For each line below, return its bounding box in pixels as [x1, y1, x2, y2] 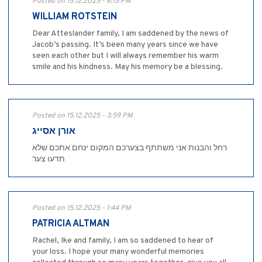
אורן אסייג [32, 125, 75, 137]
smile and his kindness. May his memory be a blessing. [32, 61, 223, 72]
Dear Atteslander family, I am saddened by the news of [32, 28, 229, 39]
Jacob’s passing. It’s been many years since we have [32, 39, 218, 50]
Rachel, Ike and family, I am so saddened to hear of [32, 235, 213, 246]
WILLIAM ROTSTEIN [32, 11, 117, 23]
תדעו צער [32, 154, 65, 164]
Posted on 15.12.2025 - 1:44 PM [32, 203, 131, 213]
